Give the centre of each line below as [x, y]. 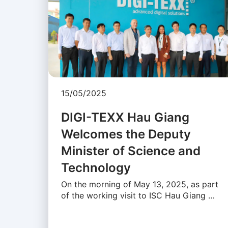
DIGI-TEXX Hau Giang [125, 118]
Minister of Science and [131, 151]
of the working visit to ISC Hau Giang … [138, 196]
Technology [96, 168]
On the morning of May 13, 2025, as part [139, 184]
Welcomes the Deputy [126, 134]
